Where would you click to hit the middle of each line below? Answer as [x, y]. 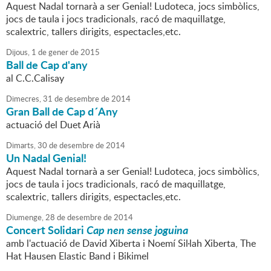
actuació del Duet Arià [53, 125]
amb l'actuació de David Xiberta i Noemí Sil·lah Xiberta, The [131, 243]
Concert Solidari [46, 230]
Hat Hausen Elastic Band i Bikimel [77, 256]
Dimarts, [21, 145]
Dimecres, [24, 99]
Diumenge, [25, 217]
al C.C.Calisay [35, 78]
